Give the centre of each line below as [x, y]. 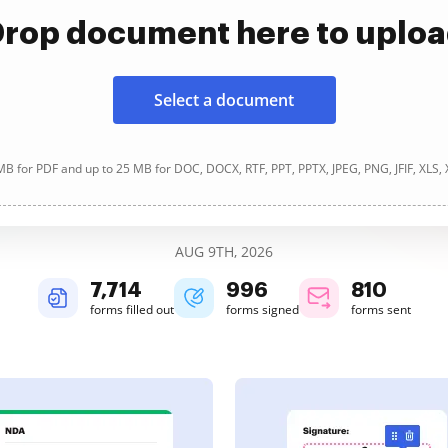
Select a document [224, 100]
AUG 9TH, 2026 [224, 251]
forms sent [380, 309]
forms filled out [131, 309]
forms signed [262, 309]
